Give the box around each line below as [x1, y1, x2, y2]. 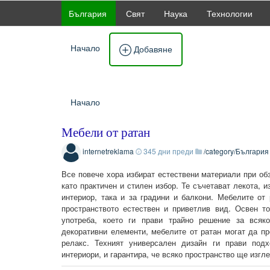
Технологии [207, 7, 253, 19]
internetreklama [83, 146, 134, 157]
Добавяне [131, 43, 172, 55]
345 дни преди [143, 146, 193, 157]
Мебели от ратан [61, 125, 150, 140]
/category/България [204, 146, 269, 157]
